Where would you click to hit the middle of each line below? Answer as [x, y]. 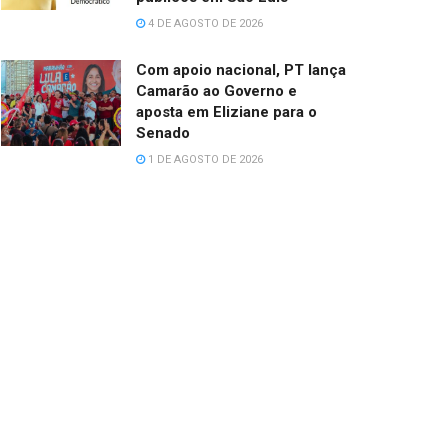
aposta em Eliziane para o [226, 111]
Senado [163, 132]
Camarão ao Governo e [216, 90]
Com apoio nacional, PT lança [241, 69]
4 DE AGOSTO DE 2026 [204, 23]
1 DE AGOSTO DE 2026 [204, 159]
